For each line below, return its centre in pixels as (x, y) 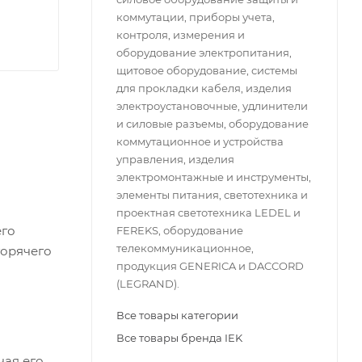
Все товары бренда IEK (179, 337)
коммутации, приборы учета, (196, 17)
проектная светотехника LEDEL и (208, 212)
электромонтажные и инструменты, (214, 177)
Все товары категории (177, 315)
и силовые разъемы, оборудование (213, 123)
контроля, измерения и (181, 34)
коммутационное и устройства (200, 141)
